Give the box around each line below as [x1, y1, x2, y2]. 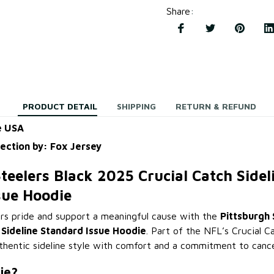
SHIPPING [117, 101, 156, 112]
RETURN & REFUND [176, 101, 256, 112]
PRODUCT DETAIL [23, 101, 97, 112]
